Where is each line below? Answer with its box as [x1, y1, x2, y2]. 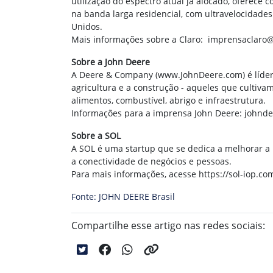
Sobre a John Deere [71, 55, 150, 68]
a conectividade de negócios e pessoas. [71, 155, 232, 167]
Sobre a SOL [71, 129, 121, 141]
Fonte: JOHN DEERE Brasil [71, 190, 175, 202]
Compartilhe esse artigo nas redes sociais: [71, 218, 265, 232]
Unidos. [71, 20, 107, 32]
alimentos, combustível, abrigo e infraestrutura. [71, 94, 266, 106]
